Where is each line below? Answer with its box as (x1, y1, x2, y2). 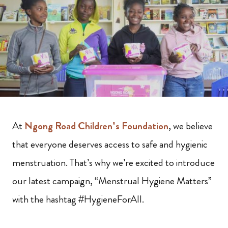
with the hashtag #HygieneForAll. (12, 192, 144, 207)
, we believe (168, 119, 213, 134)
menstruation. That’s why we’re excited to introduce (12, 155, 215, 170)
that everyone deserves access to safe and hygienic (12, 137, 208, 152)
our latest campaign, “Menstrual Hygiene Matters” (12, 174, 212, 189)
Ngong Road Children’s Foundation (22, 119, 168, 134)
